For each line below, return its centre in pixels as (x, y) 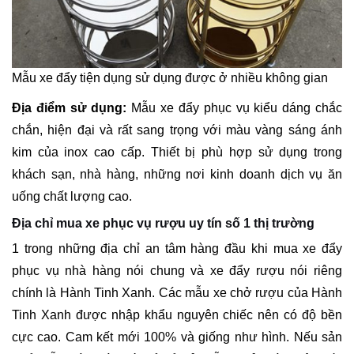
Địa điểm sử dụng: (70, 107)
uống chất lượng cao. (72, 196)
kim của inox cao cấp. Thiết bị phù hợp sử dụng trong (177, 152)
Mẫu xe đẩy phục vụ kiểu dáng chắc (235, 107)
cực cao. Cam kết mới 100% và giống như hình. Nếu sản (177, 337)
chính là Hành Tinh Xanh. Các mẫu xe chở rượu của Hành (177, 292)
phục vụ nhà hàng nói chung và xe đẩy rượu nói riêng (177, 270)
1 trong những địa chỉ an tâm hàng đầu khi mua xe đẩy (177, 248)
